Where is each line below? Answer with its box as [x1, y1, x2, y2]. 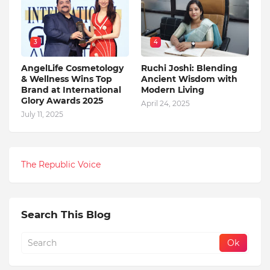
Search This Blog [21, 208, 111, 221]
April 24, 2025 [141, 98, 190, 108]
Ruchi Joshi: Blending [141, 62, 237, 74]
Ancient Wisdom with [141, 73, 237, 84]
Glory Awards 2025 [21, 95, 103, 106]
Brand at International [21, 84, 121, 95]
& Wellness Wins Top [21, 73, 112, 84]
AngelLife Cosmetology [21, 62, 124, 74]
